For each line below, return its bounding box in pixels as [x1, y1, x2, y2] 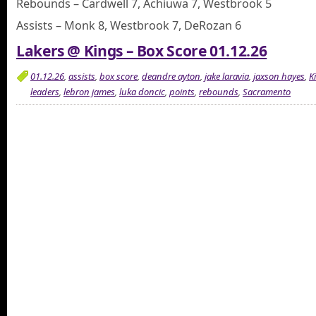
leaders [30, 85, 59, 98]
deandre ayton [142, 69, 200, 83]
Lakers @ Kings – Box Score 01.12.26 [16, 40, 267, 61]
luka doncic [119, 85, 165, 98]
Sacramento [243, 85, 291, 98]
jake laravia [205, 69, 249, 83]
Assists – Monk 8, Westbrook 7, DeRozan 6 [16, 18, 241, 34]
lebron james [63, 85, 115, 98]
